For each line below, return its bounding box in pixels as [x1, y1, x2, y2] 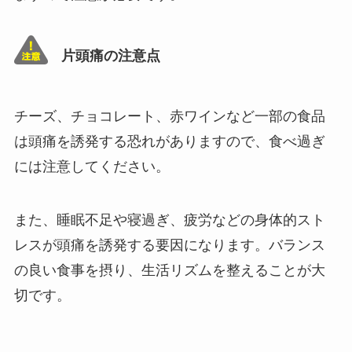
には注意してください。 [13, 159, 170, 175]
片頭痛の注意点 [60, 47, 160, 64]
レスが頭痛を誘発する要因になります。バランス [13, 237, 325, 254]
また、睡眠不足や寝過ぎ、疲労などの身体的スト [13, 212, 325, 229]
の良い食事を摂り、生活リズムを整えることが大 [13, 262, 325, 279]
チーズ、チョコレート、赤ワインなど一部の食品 [13, 108, 325, 125]
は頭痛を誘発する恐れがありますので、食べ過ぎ [13, 134, 325, 150]
